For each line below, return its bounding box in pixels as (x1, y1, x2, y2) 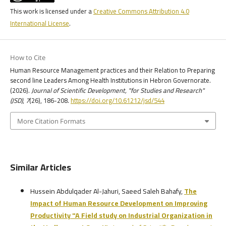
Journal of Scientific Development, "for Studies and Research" (31, 84, 204, 97)
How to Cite (10, 53, 45, 63)
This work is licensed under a (10, 5, 93, 18)
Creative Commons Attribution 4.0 (93, 5, 189, 18)
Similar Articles (10, 158, 71, 176)
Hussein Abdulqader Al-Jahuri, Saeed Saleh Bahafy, (30, 184, 184, 198)
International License (10, 17, 69, 30)
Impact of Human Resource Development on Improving (30, 196, 207, 210)
